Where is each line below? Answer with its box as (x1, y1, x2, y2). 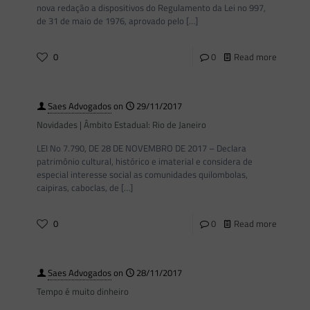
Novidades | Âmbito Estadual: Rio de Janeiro (37, 118, 206, 131)
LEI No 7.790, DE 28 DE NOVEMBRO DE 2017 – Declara (37, 141, 246, 155)
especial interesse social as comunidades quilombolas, (37, 167, 248, 181)
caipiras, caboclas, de (37, 181, 119, 194)
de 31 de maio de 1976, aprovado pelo (37, 14, 184, 28)
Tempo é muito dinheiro (37, 284, 129, 298)
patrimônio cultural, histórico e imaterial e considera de (37, 154, 253, 168)
